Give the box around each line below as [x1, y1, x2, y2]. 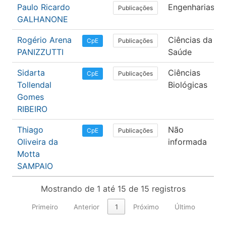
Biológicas [168, 80, 207, 90]
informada [168, 137, 207, 147]
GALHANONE [17, 14, 68, 25]
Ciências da [168, 35, 212, 45]
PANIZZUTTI [17, 47, 64, 58]
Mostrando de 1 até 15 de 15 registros [40, 184, 186, 194]
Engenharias [168, 2, 214, 13]
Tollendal [17, 80, 51, 90]
